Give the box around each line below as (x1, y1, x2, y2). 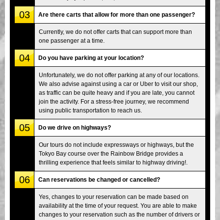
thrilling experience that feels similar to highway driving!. (39, 159, 188, 166)
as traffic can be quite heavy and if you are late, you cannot (39, 89, 194, 96)
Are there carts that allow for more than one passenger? (38, 11, 195, 18)
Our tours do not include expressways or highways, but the (39, 141, 194, 148)
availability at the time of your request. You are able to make (39, 202, 197, 209)
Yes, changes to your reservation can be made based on (39, 193, 189, 200)
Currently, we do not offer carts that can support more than (39, 28, 192, 35)
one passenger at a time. (39, 37, 105, 44)
